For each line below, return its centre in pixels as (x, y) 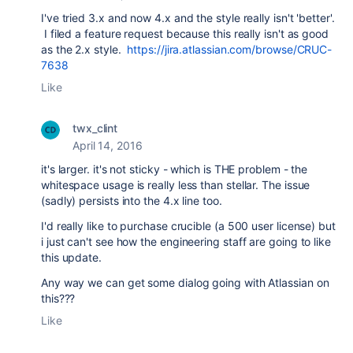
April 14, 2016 (108, 145)
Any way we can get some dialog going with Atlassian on (185, 282)
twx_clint (95, 128)
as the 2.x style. (84, 49)
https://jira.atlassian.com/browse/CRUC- (230, 49)
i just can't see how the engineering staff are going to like (186, 242)
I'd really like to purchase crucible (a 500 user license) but (188, 226)
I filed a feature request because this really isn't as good (185, 33)
